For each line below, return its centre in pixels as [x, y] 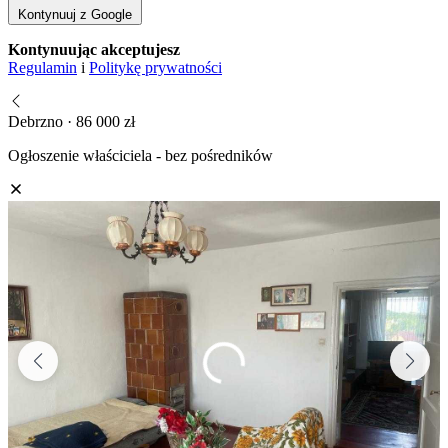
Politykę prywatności [155, 67]
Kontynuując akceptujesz [94, 49]
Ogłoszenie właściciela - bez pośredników [140, 155]
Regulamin [42, 67]
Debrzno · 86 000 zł [71, 121]
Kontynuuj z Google [75, 14]
